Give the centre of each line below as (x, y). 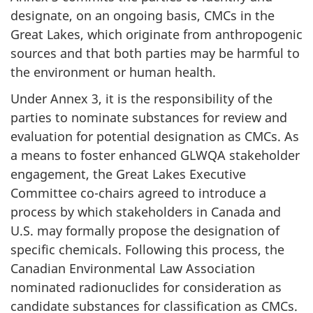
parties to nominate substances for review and (149, 118)
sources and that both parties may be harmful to (155, 53)
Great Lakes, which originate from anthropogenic (156, 34)
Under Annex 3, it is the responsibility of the (141, 99)
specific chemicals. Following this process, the (147, 250)
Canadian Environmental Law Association (133, 269)
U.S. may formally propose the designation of (145, 231)
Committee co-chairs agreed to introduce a (138, 193)
